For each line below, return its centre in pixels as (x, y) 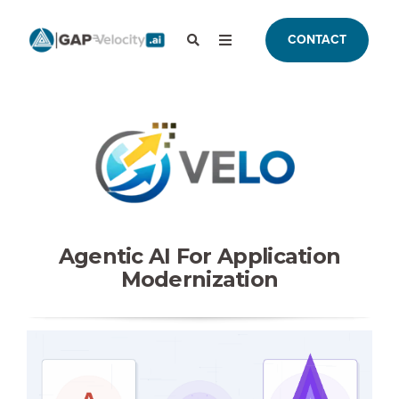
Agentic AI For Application (199, 256)
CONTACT (317, 40)
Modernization (199, 280)
